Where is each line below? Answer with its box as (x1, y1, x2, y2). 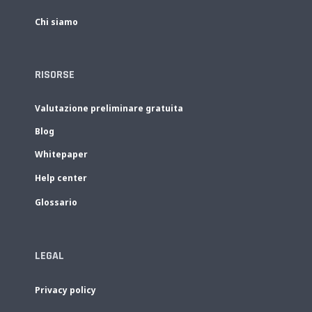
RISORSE (35, 68, 75, 83)
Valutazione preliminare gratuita (35, 102, 183, 115)
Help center (35, 172, 87, 185)
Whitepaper (35, 148, 88, 161)
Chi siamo (35, 16, 78, 29)
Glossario (35, 196, 77, 209)
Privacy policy (35, 284, 96, 297)
